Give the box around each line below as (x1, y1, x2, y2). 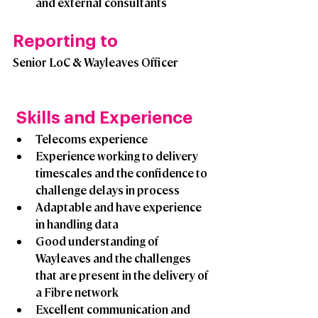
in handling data (35, 216, 119, 232)
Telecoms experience (35, 131, 148, 147)
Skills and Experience (16, 109, 192, 127)
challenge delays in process (35, 182, 180, 198)
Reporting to (13, 33, 118, 50)
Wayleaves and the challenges (35, 251, 193, 266)
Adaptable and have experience (35, 199, 204, 215)
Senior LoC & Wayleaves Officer (13, 55, 180, 70)
